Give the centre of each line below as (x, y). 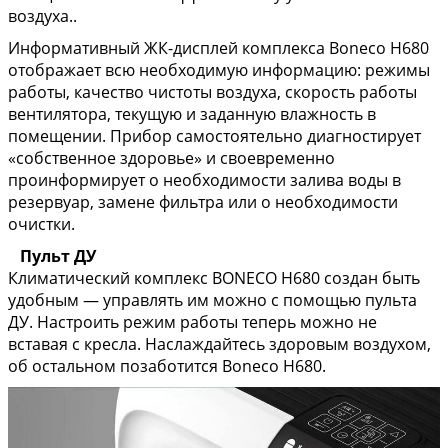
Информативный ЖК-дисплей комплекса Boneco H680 (218, 48)
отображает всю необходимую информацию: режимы (219, 70)
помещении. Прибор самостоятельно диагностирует (214, 136)
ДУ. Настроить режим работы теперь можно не (192, 322)
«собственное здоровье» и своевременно (171, 158)
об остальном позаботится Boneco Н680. (167, 366)
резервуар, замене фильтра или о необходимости (203, 202)
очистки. (41, 224)
